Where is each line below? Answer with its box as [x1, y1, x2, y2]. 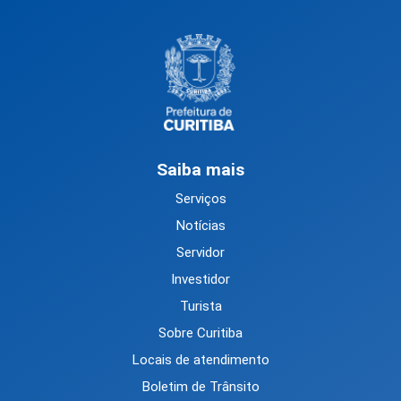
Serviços [175, 191, 226, 208]
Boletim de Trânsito [141, 379, 260, 396]
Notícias [175, 218, 226, 235]
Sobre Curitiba [158, 325, 243, 342]
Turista [179, 298, 222, 315]
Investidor [171, 271, 230, 288]
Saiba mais [157, 159, 244, 181]
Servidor [176, 244, 225, 261]
